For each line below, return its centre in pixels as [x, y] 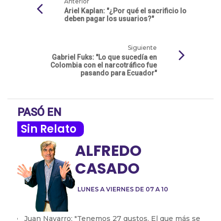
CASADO [107, 168]
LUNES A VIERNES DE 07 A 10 [123, 189]
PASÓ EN [39, 112]
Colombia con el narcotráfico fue [104, 65]
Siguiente [142, 47]
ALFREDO [108, 151]
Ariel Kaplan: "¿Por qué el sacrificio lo [125, 11]
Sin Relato [49, 129]
